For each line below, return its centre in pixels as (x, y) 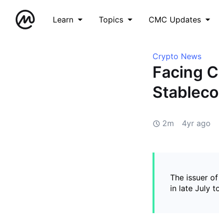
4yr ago (196, 123)
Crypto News (177, 56)
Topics (111, 20)
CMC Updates (175, 20)
